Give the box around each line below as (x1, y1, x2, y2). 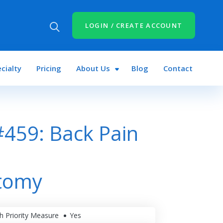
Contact (163, 63, 193, 73)
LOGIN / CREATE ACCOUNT (85, 21, 183, 30)
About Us (76, 63, 110, 73)
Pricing (36, 63, 61, 73)
